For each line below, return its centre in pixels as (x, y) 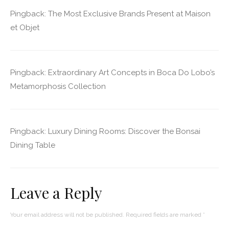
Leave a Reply (56, 192)
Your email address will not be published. (67, 214)
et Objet (25, 27)
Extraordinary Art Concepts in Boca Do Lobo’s (131, 72)
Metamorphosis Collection (58, 86)
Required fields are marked (164, 214)
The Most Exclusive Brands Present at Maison (129, 14)
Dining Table (33, 145)
